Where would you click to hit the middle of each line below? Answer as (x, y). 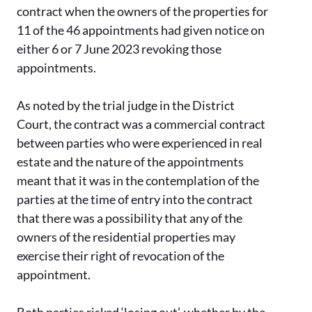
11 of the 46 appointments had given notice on (141, 30)
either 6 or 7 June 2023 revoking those (119, 49)
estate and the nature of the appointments (130, 162)
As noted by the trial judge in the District (126, 106)
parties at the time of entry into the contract (135, 200)
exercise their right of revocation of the (120, 256)
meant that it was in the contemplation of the (138, 181)
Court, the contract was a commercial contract (141, 124)
